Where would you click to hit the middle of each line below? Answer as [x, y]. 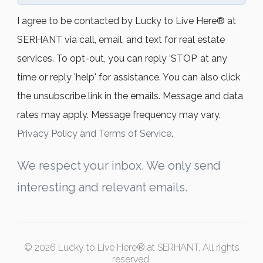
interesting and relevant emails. [102, 187]
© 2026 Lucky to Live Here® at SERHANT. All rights [131, 247]
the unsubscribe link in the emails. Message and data [130, 96]
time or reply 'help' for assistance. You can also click [129, 77]
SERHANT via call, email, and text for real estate [121, 39]
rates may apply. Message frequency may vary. [119, 114]
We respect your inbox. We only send [119, 165]
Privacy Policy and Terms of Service [94, 133]
